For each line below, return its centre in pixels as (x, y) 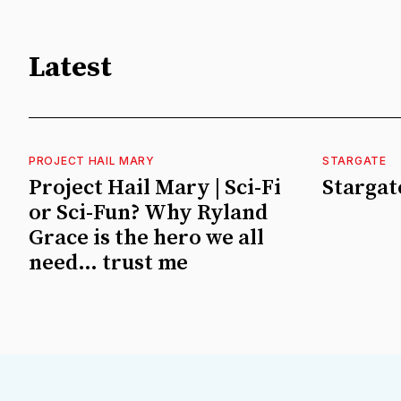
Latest (70, 68)
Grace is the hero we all (146, 238)
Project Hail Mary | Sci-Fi (155, 188)
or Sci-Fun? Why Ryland (148, 213)
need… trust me (108, 263)
